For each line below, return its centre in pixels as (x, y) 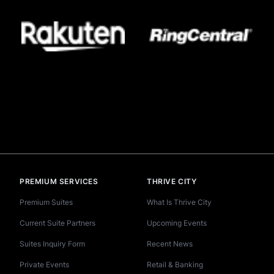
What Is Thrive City (179, 202)
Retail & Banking (175, 265)
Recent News (170, 244)
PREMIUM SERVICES (59, 182)
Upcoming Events (177, 223)
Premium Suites (46, 202)
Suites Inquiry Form (52, 244)
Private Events (44, 265)
